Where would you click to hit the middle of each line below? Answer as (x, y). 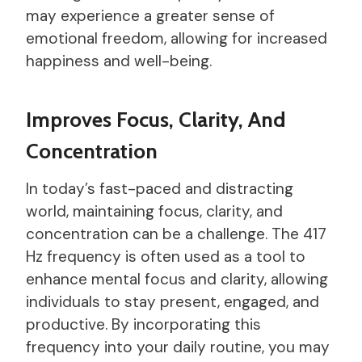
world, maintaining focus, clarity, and (154, 211)
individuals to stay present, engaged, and (173, 301)
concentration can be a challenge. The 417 (176, 234)
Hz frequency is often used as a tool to (166, 256)
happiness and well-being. (119, 61)
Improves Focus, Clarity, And (156, 119)
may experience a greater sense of (150, 15)
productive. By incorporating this (143, 324)
